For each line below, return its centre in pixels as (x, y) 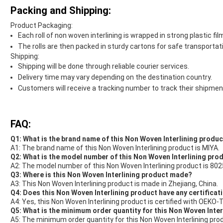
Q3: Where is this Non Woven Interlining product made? (101, 175)
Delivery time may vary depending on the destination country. (115, 77)
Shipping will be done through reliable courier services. (104, 66)
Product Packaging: (42, 26)
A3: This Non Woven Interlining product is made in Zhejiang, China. (114, 184)
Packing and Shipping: (61, 11)
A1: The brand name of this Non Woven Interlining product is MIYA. (115, 148)
